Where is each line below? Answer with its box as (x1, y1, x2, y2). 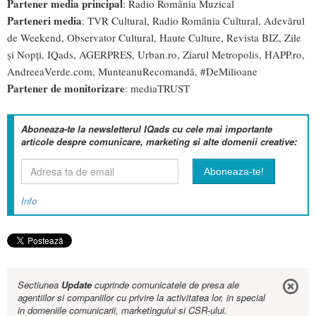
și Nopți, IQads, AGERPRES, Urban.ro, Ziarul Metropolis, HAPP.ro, (7, 47, 305, 62)
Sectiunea (18, 278, 61, 292)
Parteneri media (7, 13, 82, 29)
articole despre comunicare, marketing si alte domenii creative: (21, 135, 297, 149)
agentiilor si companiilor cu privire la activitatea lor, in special (18, 291, 265, 305)
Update (61, 278, 92, 292)
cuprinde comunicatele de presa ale (92, 278, 239, 292)
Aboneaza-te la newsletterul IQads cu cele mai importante (21, 122, 272, 136)
